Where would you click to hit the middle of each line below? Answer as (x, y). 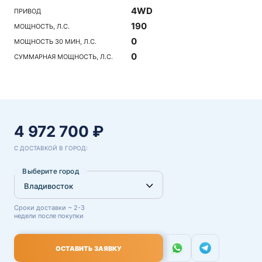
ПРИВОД (27, 11)
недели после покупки (49, 216)
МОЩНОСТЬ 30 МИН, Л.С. (55, 41)
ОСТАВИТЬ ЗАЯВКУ (89, 249)
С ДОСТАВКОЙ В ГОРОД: (51, 148)
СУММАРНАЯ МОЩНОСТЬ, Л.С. (63, 56)
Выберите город (51, 171)
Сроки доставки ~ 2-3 (49, 208)
